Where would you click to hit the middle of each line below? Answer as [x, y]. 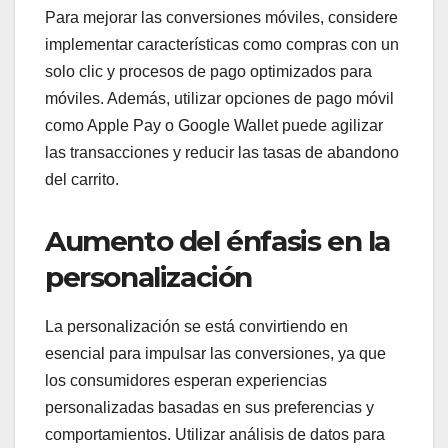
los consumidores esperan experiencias [186, 380]
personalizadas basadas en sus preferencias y [209, 407]
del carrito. [82, 179]
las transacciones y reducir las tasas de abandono [222, 152]
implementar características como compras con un [222, 44]
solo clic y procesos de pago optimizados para [208, 71]
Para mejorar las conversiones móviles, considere [221, 17]
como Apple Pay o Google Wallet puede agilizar [214, 125]
